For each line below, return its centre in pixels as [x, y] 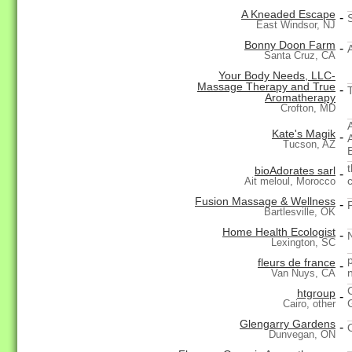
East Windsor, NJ [296, 25]
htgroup [316, 293]
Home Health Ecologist [279, 232]
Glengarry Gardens [288, 324]
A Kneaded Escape [288, 15]
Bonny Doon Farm [290, 45]
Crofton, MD [308, 108]
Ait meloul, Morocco [290, 181]
